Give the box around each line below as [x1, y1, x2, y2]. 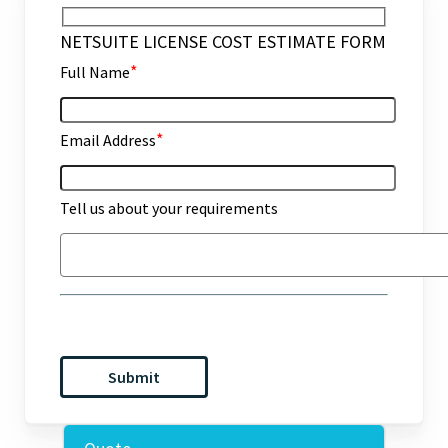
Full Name [60, 61, 130, 82]
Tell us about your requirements [60, 197, 278, 218]
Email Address [60, 129, 156, 150]
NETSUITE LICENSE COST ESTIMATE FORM [60, 29, 386, 53]
